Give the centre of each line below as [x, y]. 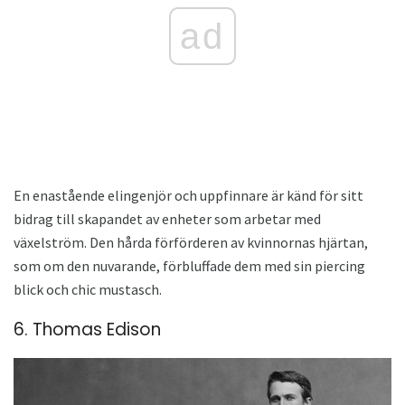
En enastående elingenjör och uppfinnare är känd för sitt [188, 195]
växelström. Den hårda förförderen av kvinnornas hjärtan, [191, 242]
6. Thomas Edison [87, 329]
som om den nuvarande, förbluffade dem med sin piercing [189, 265]
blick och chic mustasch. [88, 289]
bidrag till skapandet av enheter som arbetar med [167, 218]
